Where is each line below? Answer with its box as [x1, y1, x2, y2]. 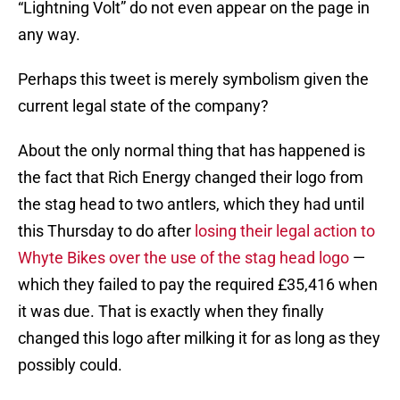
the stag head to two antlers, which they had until [18, 195, 364, 214]
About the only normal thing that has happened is [18, 141, 365, 161]
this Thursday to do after [18, 221, 195, 241]
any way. [18, 25, 80, 45]
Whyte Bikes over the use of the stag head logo [18, 248, 349, 268]
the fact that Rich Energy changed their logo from [18, 168, 363, 187]
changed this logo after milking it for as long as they [18, 329, 380, 348]
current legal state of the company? [18, 96, 269, 116]
